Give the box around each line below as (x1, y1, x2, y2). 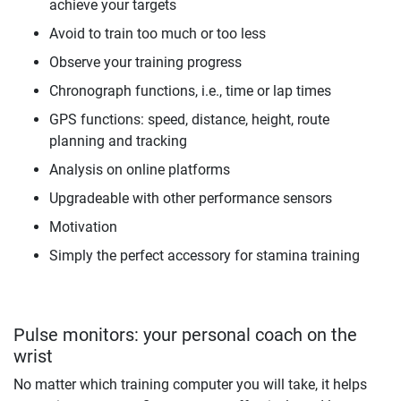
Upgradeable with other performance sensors (49, 190, 332, 208)
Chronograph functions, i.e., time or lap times (49, 82, 331, 100)
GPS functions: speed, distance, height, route (49, 111, 329, 129)
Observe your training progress (49, 54, 242, 72)
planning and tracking (49, 132, 187, 150)
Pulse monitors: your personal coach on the (13, 324, 357, 346)
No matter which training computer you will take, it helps (13, 376, 367, 394)
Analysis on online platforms (49, 161, 230, 179)
